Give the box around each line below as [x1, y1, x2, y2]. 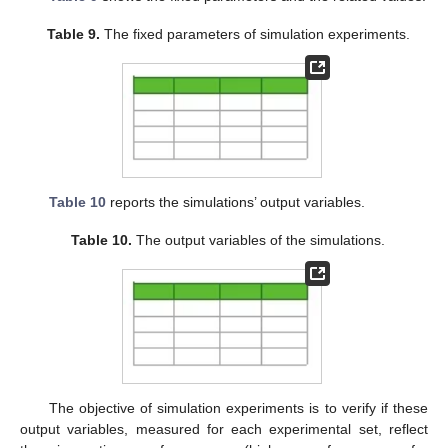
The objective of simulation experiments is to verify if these [48, 400, 428, 417]
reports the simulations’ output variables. [105, 194, 365, 211]
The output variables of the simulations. [132, 232, 386, 249]
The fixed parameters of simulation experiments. [99, 26, 410, 43]
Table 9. [46, 26, 100, 43]
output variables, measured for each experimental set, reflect [20, 421, 428, 438]
